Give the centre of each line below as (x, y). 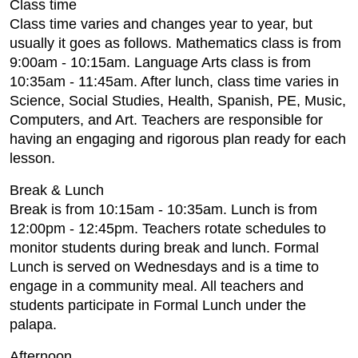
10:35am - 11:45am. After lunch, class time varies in (174, 82)
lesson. (34, 158)
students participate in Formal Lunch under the (158, 305)
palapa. (33, 324)
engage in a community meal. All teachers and (157, 286)
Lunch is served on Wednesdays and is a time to (164, 267)
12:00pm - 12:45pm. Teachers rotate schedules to (168, 229)
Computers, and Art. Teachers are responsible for (166, 120)
